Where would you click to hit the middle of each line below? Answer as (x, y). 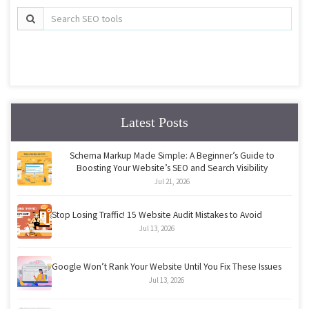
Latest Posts (154, 122)
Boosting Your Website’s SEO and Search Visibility (172, 168)
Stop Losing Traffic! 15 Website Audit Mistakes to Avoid (157, 215)
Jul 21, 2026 (172, 181)
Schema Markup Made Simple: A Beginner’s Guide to (172, 156)
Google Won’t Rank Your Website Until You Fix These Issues (167, 267)
